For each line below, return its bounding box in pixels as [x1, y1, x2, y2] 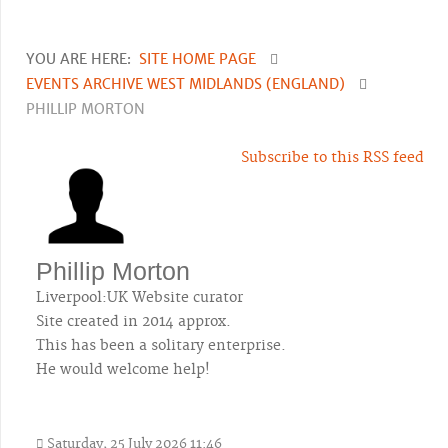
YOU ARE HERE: [26, 50, 139, 68]
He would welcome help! [36, 361, 210, 379]
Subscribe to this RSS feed [241, 149, 424, 167]
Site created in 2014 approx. [36, 313, 231, 331]
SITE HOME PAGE [139, 50, 256, 68]
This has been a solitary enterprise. [36, 337, 286, 355]
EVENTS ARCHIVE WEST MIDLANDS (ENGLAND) [26, 75, 345, 93]
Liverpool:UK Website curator [36, 289, 243, 307]
